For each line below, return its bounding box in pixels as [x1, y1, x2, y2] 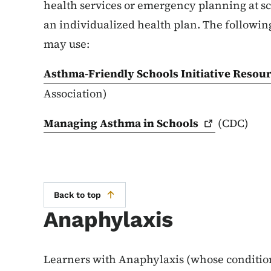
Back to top [54, 190, 101, 200]
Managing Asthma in [44, 116, 157, 131]
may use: [44, 36, 92, 52]
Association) [44, 86, 107, 102]
